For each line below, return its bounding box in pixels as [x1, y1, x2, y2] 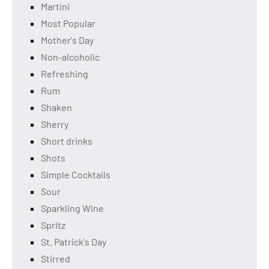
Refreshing [41, 67, 88, 79]
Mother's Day [41, 34, 94, 46]
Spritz [41, 219, 65, 231]
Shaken [41, 101, 72, 113]
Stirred [41, 252, 70, 264]
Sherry [41, 118, 68, 130]
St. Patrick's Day [41, 235, 106, 247]
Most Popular [41, 17, 95, 29]
